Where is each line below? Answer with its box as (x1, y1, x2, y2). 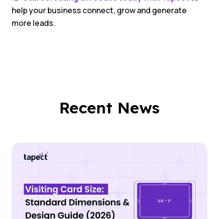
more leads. (12, 18, 55, 29)
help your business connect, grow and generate (12, 5, 187, 16)
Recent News (59, 98, 160, 118)
